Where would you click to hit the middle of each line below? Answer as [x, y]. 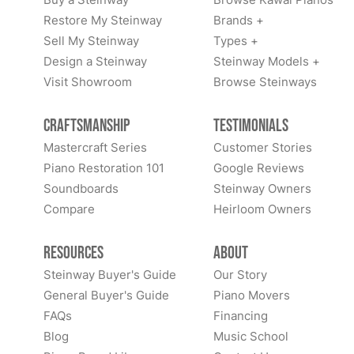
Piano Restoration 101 [104, 168]
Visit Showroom [88, 82]
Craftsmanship [87, 126]
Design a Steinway [95, 61]
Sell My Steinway [91, 41]
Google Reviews [258, 168]
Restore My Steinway [103, 20]
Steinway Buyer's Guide [110, 275]
